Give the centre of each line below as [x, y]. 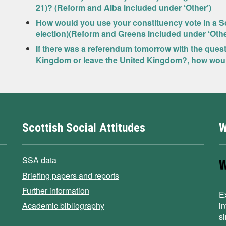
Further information [56, 190]
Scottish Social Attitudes [84, 128]
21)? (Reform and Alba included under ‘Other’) [123, 7]
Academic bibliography [63, 206]
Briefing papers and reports [71, 175]
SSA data [39, 160]
